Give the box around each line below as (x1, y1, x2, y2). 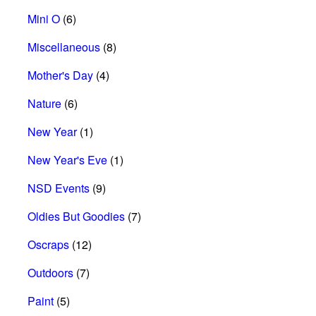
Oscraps (28, 236, 69, 253)
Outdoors (28, 264, 73, 281)
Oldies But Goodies (28, 207, 125, 224)
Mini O (28, 10, 60, 27)
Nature (28, 95, 61, 111)
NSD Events (28, 179, 90, 196)
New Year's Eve (28, 151, 107, 168)
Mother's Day (28, 66, 93, 83)
